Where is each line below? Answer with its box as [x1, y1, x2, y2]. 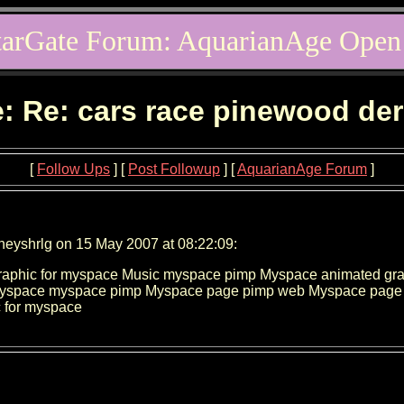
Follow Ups [37, 161, 110, 177]
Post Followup [128, 161, 220, 177]
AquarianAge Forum [237, 161, 367, 177]
